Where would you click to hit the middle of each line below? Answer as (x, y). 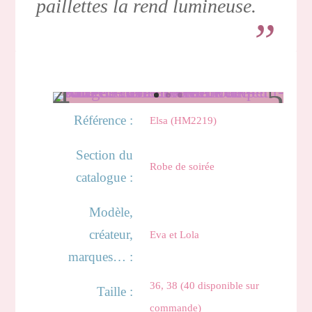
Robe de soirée (182, 166)
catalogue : (104, 177)
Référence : (103, 120)
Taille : (115, 291)
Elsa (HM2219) (183, 120)
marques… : (100, 257)
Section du (104, 155)
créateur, (111, 234)
